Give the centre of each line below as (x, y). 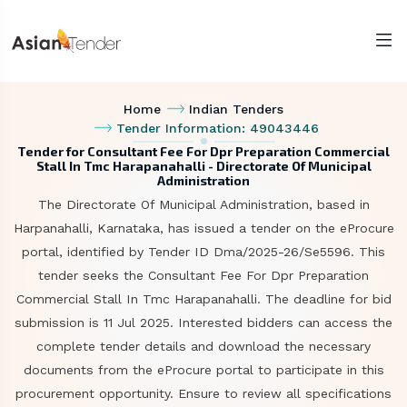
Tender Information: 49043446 (218, 128)
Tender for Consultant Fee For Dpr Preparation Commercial (203, 151)
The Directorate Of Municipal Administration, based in (203, 204)
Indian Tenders (237, 109)
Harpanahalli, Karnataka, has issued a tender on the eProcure (203, 228)
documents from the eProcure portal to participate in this (203, 370)
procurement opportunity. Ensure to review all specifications (203, 393)
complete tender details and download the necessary (203, 346)
